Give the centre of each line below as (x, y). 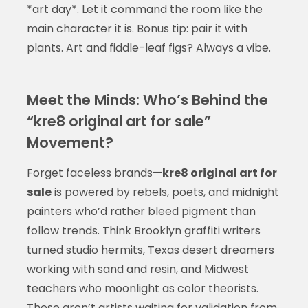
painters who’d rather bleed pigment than (141, 211)
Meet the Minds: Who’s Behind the (147, 100)
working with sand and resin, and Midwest (137, 269)
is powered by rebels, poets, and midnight (165, 192)
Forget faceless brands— (94, 173)
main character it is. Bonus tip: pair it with (137, 28)
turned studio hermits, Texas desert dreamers (150, 250)
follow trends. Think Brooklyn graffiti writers (143, 230)
